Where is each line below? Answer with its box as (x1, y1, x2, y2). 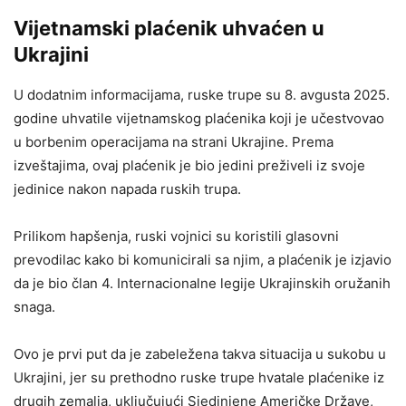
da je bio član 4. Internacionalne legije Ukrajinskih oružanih (14, 275, 391, 293)
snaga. (14, 298, 55, 316)
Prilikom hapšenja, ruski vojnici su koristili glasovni (14, 227, 339, 246)
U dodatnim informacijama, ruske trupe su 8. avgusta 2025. (14, 86, 390, 104)
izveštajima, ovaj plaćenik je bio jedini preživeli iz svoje (14, 157, 365, 175)
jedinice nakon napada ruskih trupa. (14, 180, 241, 198)
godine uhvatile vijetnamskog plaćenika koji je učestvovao (14, 110, 384, 128)
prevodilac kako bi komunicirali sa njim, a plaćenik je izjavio (14, 251, 391, 269)
